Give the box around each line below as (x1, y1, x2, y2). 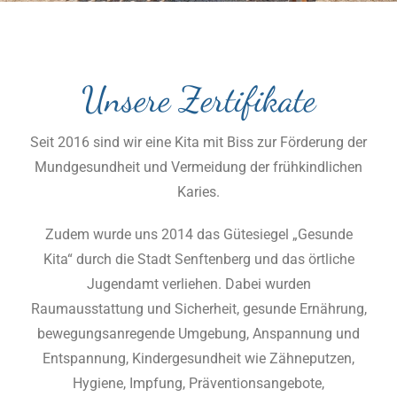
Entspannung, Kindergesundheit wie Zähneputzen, (43, 350, 354, 367)
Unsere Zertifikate (82, 78, 315, 121)
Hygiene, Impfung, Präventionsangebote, (73, 375, 324, 392)
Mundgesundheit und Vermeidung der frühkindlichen (35, 159, 362, 175)
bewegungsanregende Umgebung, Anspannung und (37, 325, 360, 342)
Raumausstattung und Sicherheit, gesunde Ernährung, (30, 300, 367, 317)
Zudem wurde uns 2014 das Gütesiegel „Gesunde (44, 226, 353, 243)
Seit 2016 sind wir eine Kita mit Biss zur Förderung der (30, 134, 367, 151)
